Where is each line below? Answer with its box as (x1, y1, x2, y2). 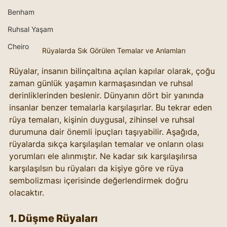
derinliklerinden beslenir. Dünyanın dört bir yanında (9, 90, 206, 101)
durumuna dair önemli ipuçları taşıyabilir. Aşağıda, (9, 127, 202, 137)
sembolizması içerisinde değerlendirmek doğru (9, 175, 191, 186)
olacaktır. (9, 187, 44, 198)
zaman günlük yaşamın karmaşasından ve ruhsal (9, 78, 196, 89)
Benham (8, 7, 34, 16)
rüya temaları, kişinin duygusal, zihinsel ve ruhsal (9, 115, 197, 125)
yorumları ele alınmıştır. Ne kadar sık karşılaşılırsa (9, 151, 200, 162)
